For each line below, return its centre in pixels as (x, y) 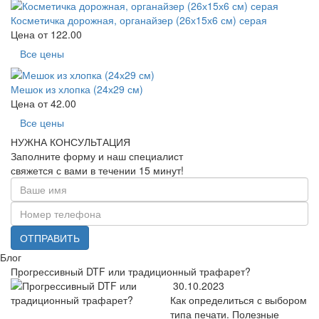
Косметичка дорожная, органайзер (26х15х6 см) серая (139, 20)
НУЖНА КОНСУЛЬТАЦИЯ (70, 141)
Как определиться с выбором (239, 299)
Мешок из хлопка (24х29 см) (77, 89)
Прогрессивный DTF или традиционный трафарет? (131, 271)
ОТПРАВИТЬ (50, 237)
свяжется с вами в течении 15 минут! (97, 170)
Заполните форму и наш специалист (97, 156)
